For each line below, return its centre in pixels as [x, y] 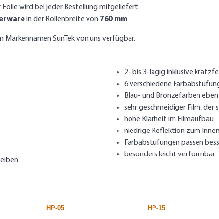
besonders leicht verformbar [170, 155]
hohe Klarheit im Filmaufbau [169, 120]
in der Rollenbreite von [62, 19]
